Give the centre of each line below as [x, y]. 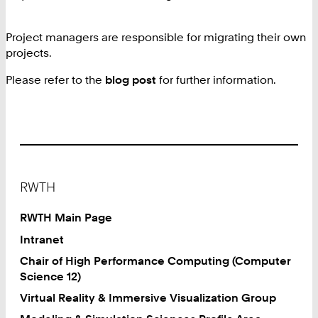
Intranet [42, 239]
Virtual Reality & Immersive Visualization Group [148, 297]
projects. [29, 53]
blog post [131, 80]
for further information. [216, 80]
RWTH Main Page [66, 218]
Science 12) [51, 276]
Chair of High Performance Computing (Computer [156, 260]
